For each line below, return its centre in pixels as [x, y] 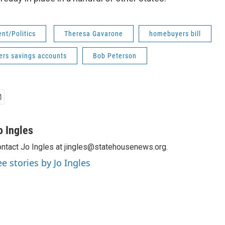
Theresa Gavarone [94, 34]
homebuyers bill [175, 34]
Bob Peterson [115, 56]
